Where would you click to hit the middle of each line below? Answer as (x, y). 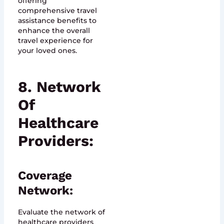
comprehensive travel (57, 11)
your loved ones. (47, 51)
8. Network (59, 87)
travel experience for (55, 41)
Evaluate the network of (61, 212)
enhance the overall (54, 31)
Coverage (45, 176)
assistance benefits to (57, 21)
